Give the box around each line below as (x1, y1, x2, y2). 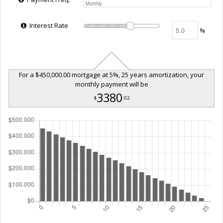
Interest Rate (27, 20, 68, 30)
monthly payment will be (75, 79, 148, 89)
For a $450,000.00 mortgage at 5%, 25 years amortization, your (19, 70, 204, 79)
